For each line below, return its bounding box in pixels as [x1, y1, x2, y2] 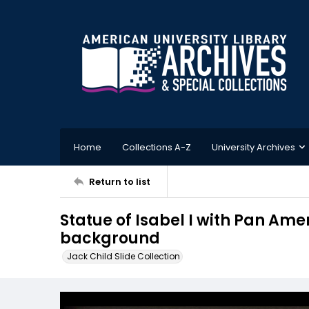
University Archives [212, 140, 295, 154]
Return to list [89, 175, 150, 188]
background [60, 228, 160, 249]
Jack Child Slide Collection [67, 250, 180, 262]
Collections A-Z [122, 140, 191, 154]
